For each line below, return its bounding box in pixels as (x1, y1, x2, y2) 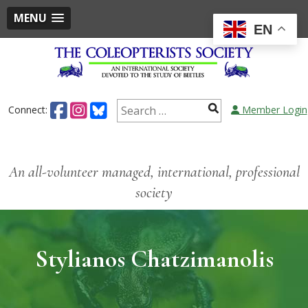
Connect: (8, 102, 50, 116)
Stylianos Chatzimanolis (34, 243, 274, 274)
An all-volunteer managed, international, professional (8, 162, 300, 181)
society (135, 183, 173, 201)
